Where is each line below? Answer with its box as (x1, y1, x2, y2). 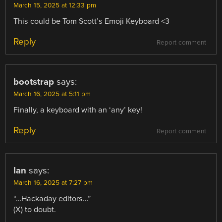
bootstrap (13, 76, 55, 87)
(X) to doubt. (13, 204, 56, 215)
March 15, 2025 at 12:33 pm (13, 1, 97, 9)
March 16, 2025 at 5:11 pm (13, 90, 91, 98)
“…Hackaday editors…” (13, 193, 91, 204)
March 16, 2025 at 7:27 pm (13, 178, 93, 187)
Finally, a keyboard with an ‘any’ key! (13, 105, 143, 115)
